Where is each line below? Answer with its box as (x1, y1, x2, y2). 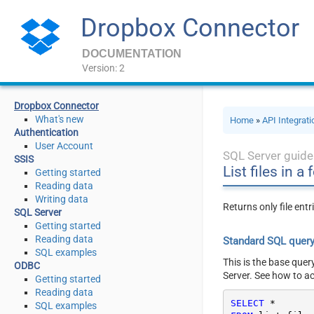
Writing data (35, 193, 88, 205)
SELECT (230, 297, 264, 308)
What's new (35, 114, 84, 125)
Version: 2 (82, 62, 125, 74)
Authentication (14, 127, 78, 138)
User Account (35, 140, 93, 151)
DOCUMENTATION (82, 48, 182, 60)
